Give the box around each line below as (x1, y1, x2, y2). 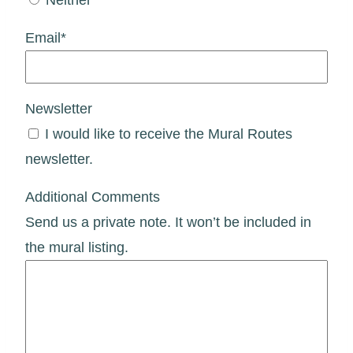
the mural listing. (25, 239, 128, 255)
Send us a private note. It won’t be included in (25, 214, 311, 230)
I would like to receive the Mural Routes (45, 125, 292, 142)
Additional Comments (25, 188, 160, 205)
